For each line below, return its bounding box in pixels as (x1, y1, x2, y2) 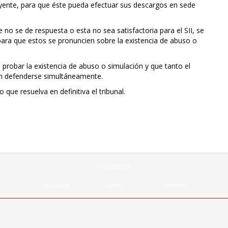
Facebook (43, 181, 70, 189)
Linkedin (165, 181, 188, 189)
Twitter (104, 181, 124, 189)
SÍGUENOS (97, 162, 131, 172)
